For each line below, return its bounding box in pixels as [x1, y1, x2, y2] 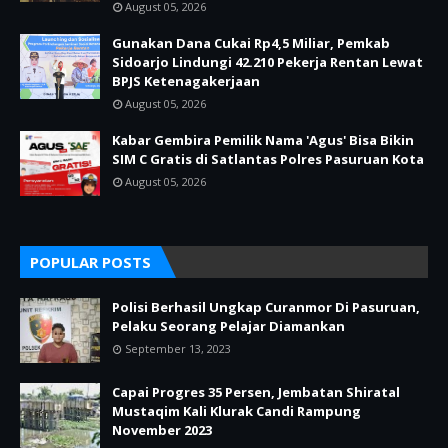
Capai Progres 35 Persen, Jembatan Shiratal [112, 383, 400, 401]
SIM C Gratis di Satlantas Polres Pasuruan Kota [112, 150, 424, 168]
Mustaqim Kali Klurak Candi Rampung [112, 402, 361, 420]
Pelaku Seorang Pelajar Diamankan [112, 317, 345, 335]
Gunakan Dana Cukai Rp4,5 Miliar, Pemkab [112, 34, 390, 52]
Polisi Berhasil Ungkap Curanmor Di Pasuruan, [112, 298, 420, 316]
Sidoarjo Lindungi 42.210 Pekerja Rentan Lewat [112, 53, 423, 71]
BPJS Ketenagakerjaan [112, 72, 260, 90]
